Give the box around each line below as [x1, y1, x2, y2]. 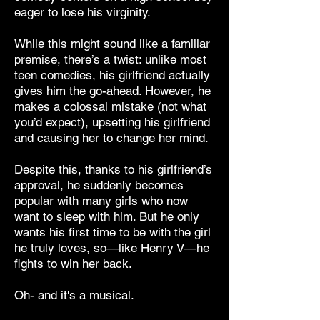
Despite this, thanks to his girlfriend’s [14, 162, 212, 176]
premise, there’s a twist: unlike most [14, 52, 206, 66]
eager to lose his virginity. [14, 5, 151, 19]
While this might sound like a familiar [14, 36, 210, 51]
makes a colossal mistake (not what [14, 99, 206, 114]
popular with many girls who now [14, 194, 188, 208]
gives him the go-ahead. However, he [14, 84, 211, 98]
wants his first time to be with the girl [14, 225, 211, 239]
